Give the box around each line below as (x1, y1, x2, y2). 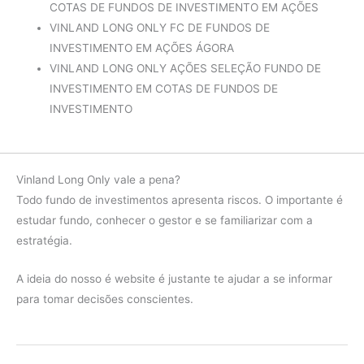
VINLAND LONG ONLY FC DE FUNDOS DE (50, 20, 271, 34)
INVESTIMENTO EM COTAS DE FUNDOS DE (50, 81, 279, 95)
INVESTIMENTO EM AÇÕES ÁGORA (50, 41, 235, 54)
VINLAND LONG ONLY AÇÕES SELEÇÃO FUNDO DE (50, 61, 322, 75)
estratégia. (16, 234, 72, 248)
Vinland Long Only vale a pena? (16, 173, 180, 187)
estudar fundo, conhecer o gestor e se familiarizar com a (16, 214, 313, 227)
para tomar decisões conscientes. (16, 292, 193, 306)
